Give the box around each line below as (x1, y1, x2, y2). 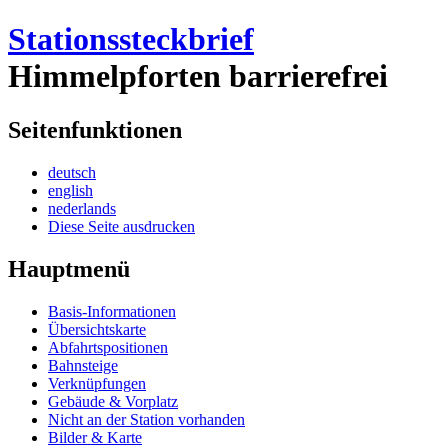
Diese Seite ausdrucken (48, 217, 195, 235)
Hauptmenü (8, 255, 130, 282)
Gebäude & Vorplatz (48, 392, 178, 410)
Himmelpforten (8, 58, 229, 95)
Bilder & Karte (48, 428, 142, 446)
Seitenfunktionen (8, 116, 182, 143)
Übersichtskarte (48, 320, 146, 338)
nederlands (48, 199, 116, 217)
